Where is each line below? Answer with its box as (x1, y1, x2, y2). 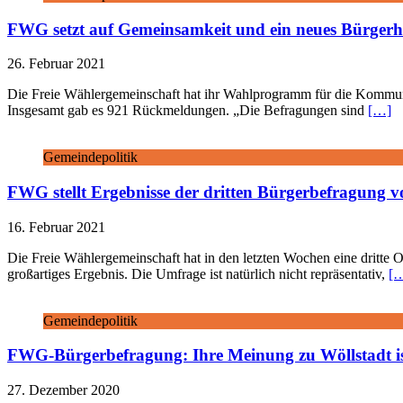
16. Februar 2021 (7, 219, 105, 235)
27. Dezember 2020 (7, 382, 120, 399)
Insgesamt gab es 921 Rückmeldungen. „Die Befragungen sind (7, 103, 368, 119)
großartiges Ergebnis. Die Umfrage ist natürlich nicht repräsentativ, (7, 265, 389, 282)
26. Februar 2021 (7, 56, 105, 72)
